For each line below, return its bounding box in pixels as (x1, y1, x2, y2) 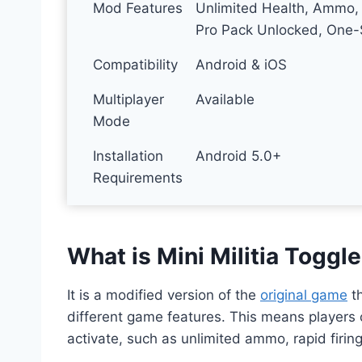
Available (196, 90, 255, 107)
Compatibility (93, 56, 179, 73)
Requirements (93, 169, 183, 186)
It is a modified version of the (67, 286, 260, 303)
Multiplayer (93, 90, 165, 107)
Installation (93, 147, 164, 164)
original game (260, 286, 347, 303)
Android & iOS (196, 56, 288, 73)
